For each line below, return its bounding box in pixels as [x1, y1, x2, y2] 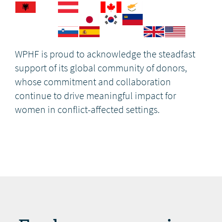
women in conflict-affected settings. [15, 103, 160, 117]
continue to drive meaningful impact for [15, 89, 176, 103]
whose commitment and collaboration [15, 75, 171, 89]
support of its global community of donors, [15, 61, 187, 75]
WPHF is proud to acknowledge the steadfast [15, 48, 195, 61]
